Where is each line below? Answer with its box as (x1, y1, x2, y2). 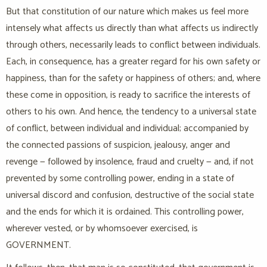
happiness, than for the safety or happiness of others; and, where (6, 70, 260, 87)
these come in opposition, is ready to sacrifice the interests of (6, 87, 250, 104)
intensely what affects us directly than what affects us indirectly (6, 20, 258, 37)
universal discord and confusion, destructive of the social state (6, 187, 254, 204)
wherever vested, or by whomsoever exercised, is (6, 221, 198, 237)
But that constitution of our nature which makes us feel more (6, 4, 249, 20)
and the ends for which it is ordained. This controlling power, (6, 204, 244, 221)
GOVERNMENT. (6, 237, 71, 254)
